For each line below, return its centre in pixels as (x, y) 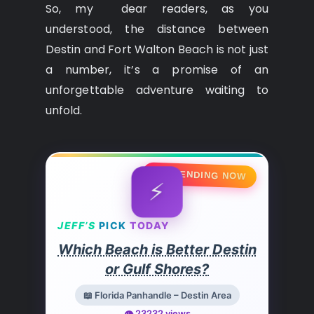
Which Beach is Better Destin (157, 250)
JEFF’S (76, 225)
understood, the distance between (157, 29)
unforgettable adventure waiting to (157, 90)
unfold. (64, 110)
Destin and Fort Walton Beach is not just (157, 49)
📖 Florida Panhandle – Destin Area (157, 295)
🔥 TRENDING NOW (199, 175)
